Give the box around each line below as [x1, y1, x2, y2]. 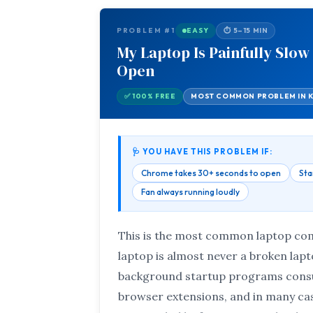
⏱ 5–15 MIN [224, 26, 268, 36]
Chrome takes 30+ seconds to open [140, 168, 281, 179]
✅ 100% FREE [124, 92, 176, 101]
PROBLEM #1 [116, 26, 175, 36]
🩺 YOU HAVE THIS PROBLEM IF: [131, 147, 273, 157]
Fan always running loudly [140, 187, 240, 198]
